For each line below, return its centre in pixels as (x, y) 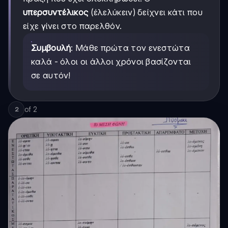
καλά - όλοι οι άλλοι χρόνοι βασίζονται (111, 62)
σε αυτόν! (51, 76)
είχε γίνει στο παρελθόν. (73, 26)
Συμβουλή (51, 48)
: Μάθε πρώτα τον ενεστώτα (130, 48)
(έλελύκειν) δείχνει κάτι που (145, 12)
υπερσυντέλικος (56, 12)
